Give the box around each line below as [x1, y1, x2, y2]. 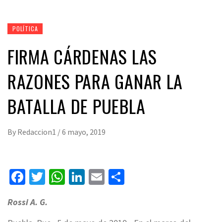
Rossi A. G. [7, 196, 48, 208]
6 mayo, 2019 [62, 127, 106, 137]
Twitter [45, 167, 93, 187]
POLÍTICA [12, 24, 38, 33]
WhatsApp [65, 167, 133, 187]
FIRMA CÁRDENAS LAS [7, 43, 157, 70]
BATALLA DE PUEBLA [7, 93, 146, 119]
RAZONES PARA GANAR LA [7, 68, 183, 95]
